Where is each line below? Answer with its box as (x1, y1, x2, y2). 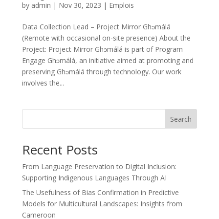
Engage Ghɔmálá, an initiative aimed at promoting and (22, 56, 194, 66)
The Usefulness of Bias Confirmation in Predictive (22, 188, 179, 197)
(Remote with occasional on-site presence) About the (22, 33, 191, 43)
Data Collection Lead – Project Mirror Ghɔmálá (22, 22, 171, 32)
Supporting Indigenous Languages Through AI (22, 173, 167, 183)
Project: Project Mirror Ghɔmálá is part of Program (22, 44, 183, 54)
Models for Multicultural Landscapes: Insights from (22, 199, 182, 209)
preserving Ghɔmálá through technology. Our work (22, 67, 181, 77)
